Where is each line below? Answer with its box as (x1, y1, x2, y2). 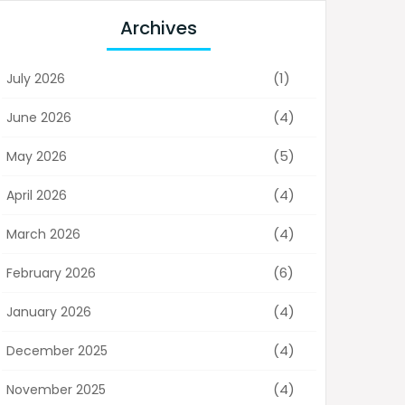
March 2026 (6, 225, 80, 244)
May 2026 (6, 147, 67, 166)
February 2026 (6, 264, 96, 283)
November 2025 (6, 381, 106, 400)
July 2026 (6, 70, 65, 89)
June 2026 (6, 108, 71, 127)
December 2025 (6, 342, 108, 361)
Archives (120, 15, 198, 42)
